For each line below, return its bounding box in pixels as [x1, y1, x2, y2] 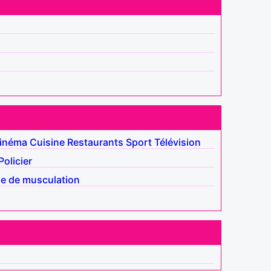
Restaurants [67, 135, 123, 148]
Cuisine [30, 135, 65, 148]
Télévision [154, 135, 201, 148]
